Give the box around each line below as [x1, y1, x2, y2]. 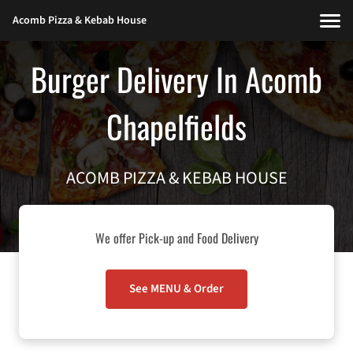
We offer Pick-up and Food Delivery [95, 229, 258, 248]
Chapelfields [106, 102, 247, 150]
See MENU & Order [129, 281, 224, 298]
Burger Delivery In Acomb [31, 55, 322, 102]
